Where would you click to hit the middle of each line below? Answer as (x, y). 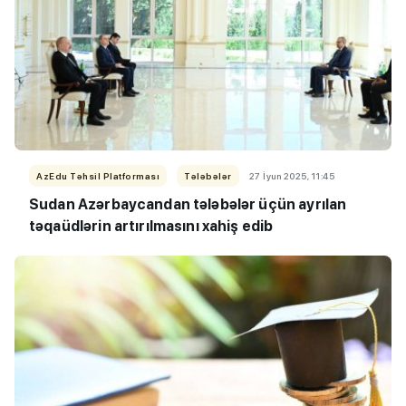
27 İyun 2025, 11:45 (291, 175)
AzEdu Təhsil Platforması (98, 175)
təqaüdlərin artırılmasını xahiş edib (151, 226)
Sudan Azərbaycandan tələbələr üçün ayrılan (188, 204)
